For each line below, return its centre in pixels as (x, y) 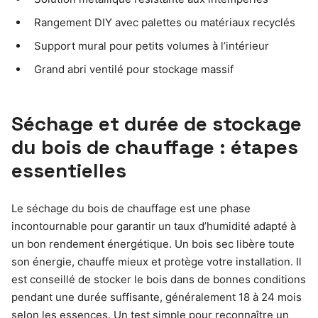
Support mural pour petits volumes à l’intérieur (152, 46)
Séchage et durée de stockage (157, 124)
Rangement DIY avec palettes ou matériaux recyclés (165, 23)
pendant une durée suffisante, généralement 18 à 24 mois (157, 297)
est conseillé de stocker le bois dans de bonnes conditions (159, 280)
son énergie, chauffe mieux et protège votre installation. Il (157, 262)
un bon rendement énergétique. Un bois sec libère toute (153, 244)
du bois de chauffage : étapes (155, 147)
